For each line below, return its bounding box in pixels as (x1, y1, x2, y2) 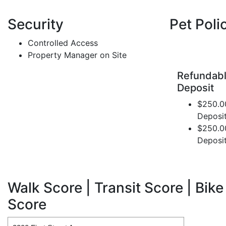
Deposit (177, 82, 214, 94)
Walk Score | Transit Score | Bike (8, 179, 223, 197)
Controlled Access (28, 38, 98, 48)
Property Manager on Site (28, 50, 127, 61)
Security (8, 16, 64, 33)
